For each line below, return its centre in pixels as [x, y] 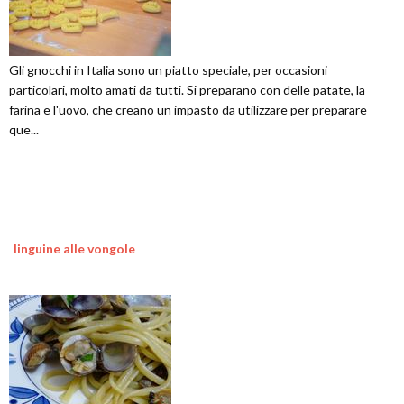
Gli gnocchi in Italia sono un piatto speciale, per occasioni [168, 69]
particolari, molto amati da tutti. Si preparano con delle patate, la [187, 89]
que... [24, 129]
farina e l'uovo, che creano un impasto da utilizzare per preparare [188, 109]
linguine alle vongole [74, 248]
